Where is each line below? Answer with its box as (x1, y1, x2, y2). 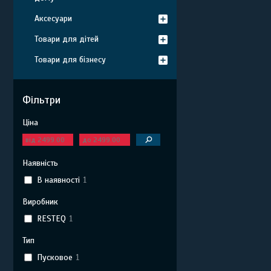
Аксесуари (34, 13, 72, 24)
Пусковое (36, 252, 73, 263)
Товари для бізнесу (34, 54, 106, 65)
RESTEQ (36, 213, 66, 224)
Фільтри (22, 93, 60, 106)
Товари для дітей (34, 34, 99, 44)
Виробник (22, 197, 58, 207)
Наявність (22, 158, 58, 168)
